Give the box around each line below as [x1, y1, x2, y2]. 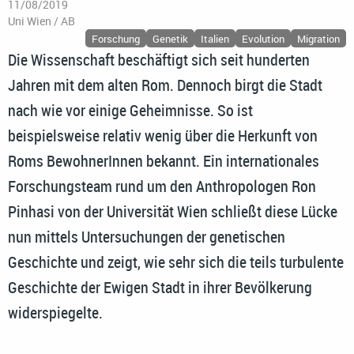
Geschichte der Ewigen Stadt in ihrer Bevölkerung [8, 277, 312, 299]
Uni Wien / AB [8, 13, 75, 29]
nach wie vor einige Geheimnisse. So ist [8, 100, 253, 122]
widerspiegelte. [8, 302, 103, 324]
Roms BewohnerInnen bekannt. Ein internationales [8, 150, 319, 172]
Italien [201, 31, 229, 46]
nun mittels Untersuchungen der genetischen [8, 226, 285, 248]
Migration [297, 31, 340, 46]
